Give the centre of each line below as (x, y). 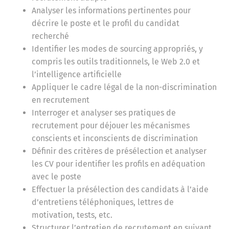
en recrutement (61, 100)
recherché (51, 36)
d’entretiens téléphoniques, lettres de (103, 202)
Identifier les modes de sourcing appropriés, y (118, 49)
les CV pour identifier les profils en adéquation (119, 164)
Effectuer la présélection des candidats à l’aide (120, 190)
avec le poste (57, 177)
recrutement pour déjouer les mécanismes (111, 126)
